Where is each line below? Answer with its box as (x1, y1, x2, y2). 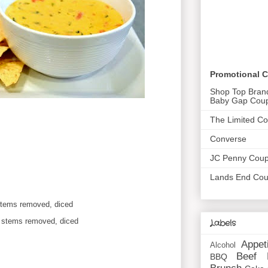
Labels (210, 217, 236, 230)
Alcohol (210, 241, 236, 250)
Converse (210, 133, 246, 144)
